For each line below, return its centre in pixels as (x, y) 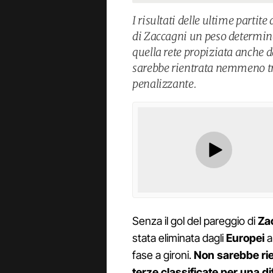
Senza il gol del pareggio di (195, 221)
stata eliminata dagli (179, 238)
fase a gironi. (163, 255)
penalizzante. (165, 83)
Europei (246, 238)
